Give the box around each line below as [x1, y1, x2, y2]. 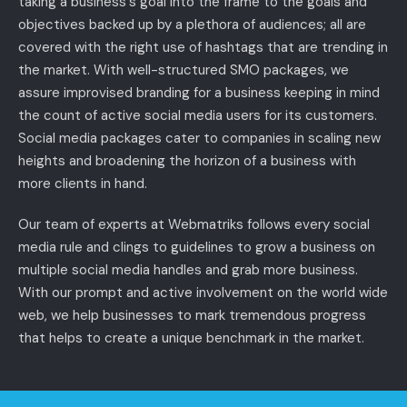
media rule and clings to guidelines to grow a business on [18, 238, 375, 256]
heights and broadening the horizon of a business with [18, 152, 356, 170]
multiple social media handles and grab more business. [18, 261, 358, 279]
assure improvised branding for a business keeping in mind [18, 84, 380, 102]
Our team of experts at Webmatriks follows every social [18, 215, 370, 233]
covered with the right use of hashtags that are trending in [18, 38, 388, 56]
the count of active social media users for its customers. [18, 106, 377, 124]
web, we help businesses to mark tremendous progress [18, 306, 366, 324]
